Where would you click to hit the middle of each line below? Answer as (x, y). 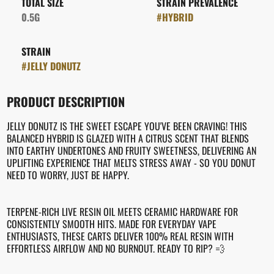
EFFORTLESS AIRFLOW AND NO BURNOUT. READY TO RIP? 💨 (116, 248)
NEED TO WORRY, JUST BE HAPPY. (68, 175)
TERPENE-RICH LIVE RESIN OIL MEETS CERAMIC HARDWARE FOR (122, 212)
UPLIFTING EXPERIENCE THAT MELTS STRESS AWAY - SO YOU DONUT (131, 163)
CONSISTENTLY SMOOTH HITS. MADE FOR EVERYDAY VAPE (111, 224)
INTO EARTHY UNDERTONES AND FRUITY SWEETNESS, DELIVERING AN (131, 150)
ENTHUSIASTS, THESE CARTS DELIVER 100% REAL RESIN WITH (120, 236)
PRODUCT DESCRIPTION (65, 102)
